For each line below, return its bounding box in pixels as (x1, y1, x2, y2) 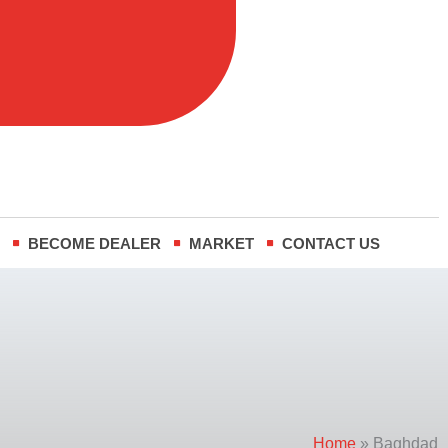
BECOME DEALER (28, 234, 162, 252)
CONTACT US (282, 234, 381, 252)
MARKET (189, 234, 255, 252)
